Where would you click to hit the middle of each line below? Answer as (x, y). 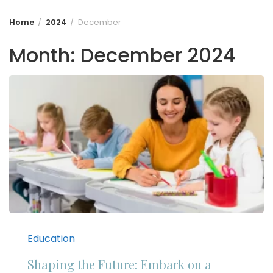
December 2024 (158, 55)
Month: (45, 55)
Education (51, 239)
